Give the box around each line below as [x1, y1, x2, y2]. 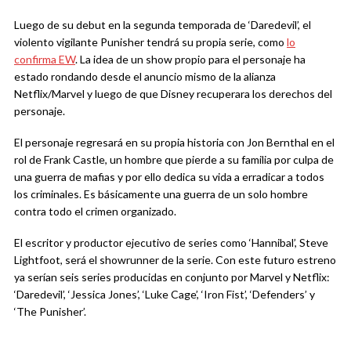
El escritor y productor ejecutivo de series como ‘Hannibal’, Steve [14, 236, 328, 250]
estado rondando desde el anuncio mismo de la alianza [14, 70, 276, 84]
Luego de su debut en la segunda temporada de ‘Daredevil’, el [14, 18, 311, 32]
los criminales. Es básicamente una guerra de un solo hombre [14, 187, 308, 201]
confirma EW [14, 52, 75, 67]
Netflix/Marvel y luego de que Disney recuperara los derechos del [14, 87, 332, 101]
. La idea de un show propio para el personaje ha [75, 52, 306, 67]
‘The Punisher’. [14, 305, 86, 319]
